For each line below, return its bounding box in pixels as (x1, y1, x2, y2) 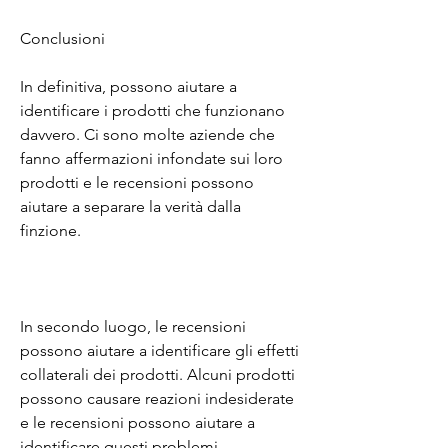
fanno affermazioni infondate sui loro (20, 148, 283, 168)
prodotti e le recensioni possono (20, 172, 254, 192)
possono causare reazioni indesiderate (20, 388, 294, 408)
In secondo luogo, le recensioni (20, 316, 246, 336)
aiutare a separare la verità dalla (20, 196, 241, 216)
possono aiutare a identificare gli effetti (20, 340, 299, 360)
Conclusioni (20, 28, 105, 48)
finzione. (20, 220, 81, 240)
